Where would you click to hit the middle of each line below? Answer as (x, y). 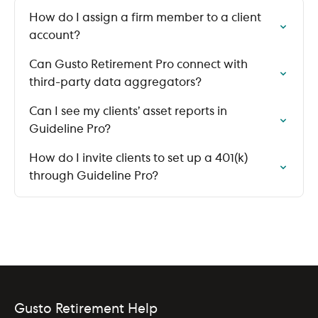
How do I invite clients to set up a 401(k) (138, 158)
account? (55, 35)
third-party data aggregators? (115, 82)
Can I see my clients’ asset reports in (128, 111)
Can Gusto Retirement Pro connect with (138, 65)
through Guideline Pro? (94, 176)
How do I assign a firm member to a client (145, 18)
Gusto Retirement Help (86, 310)
